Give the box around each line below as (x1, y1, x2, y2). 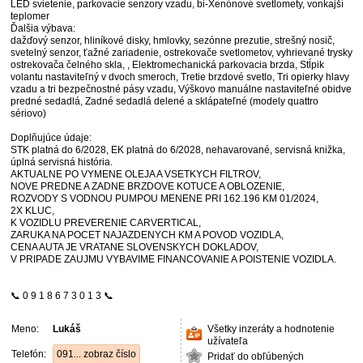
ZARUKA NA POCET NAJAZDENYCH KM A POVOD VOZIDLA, (11, 229, 284, 241)
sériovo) (11, 108, 46, 119)
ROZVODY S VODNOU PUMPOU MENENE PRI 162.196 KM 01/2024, (11, 193, 318, 204)
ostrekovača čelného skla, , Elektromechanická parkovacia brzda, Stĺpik (11, 59, 324, 70)
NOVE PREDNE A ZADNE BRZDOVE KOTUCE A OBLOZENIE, (11, 181, 284, 192)
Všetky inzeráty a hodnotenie (207, 323, 335, 335)
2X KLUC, (11, 205, 54, 216)
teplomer (11, 11, 49, 22)
